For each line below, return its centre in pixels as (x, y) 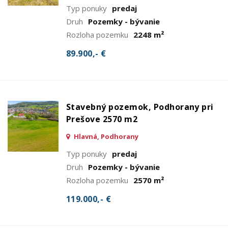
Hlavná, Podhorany (105, 136)
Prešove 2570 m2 (102, 119)
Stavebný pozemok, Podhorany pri (140, 107)
